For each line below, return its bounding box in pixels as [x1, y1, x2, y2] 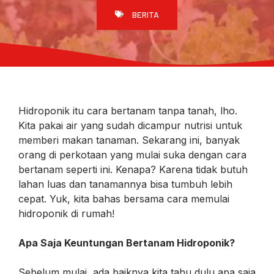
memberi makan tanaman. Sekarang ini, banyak [18, 133, 240, 146]
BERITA [132, 9, 159, 20]
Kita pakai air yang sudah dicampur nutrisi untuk [18, 119, 242, 131]
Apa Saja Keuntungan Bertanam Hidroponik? [18, 236, 235, 249]
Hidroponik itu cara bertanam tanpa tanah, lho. [18, 104, 237, 117]
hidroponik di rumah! [18, 207, 114, 220]
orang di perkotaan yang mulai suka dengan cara [18, 148, 246, 161]
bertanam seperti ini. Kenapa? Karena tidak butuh [18, 163, 248, 176]
